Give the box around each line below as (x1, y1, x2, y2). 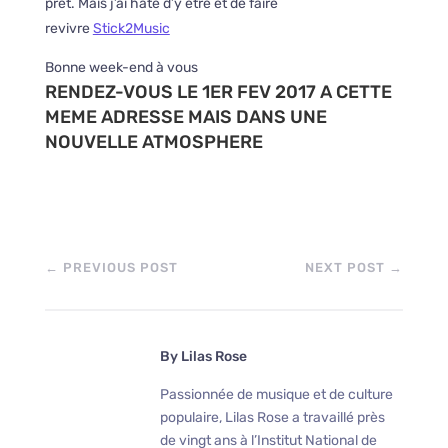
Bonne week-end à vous (44, 59, 198, 76)
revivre (44, 20, 93, 37)
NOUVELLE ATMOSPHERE (44, 131, 263, 153)
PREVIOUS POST (62, 260, 178, 275)
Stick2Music (92, 20, 170, 37)
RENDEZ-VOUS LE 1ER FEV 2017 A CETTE (44, 81, 392, 103)
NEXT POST (305, 260, 386, 275)
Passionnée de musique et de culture (159, 386, 393, 403)
